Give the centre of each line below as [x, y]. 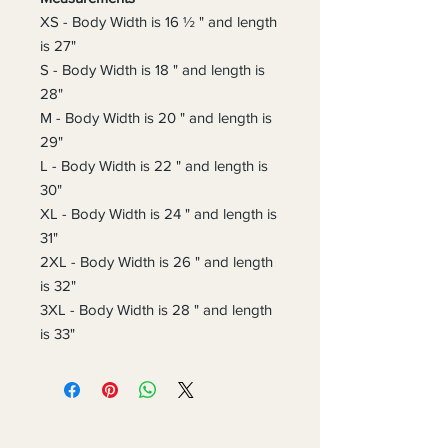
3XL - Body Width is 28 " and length [156, 309]
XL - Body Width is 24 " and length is [158, 213]
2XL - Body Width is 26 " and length [156, 261]
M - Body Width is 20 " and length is [156, 117]
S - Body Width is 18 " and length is [152, 69]
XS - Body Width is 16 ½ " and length [158, 21]
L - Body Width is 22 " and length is [154, 165]
